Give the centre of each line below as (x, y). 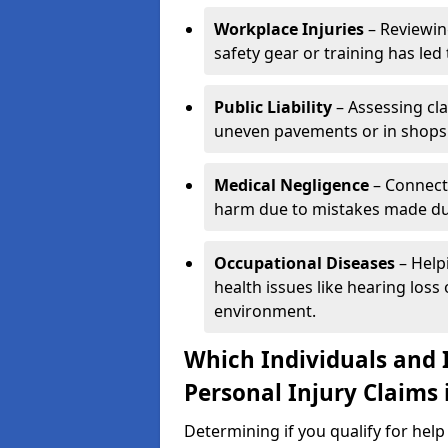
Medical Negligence (291, 185)
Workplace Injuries (289, 29)
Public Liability (273, 107)
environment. (265, 311)
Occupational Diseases (304, 263)
